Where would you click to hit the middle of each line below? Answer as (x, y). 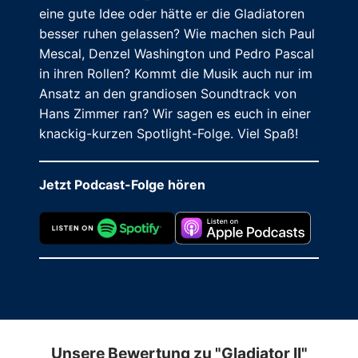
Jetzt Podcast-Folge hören (122, 185)
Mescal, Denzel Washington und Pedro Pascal (176, 54)
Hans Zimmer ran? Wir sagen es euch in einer (175, 114)
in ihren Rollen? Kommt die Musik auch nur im (175, 74)
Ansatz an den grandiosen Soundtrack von (167, 94)
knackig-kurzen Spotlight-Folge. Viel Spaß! (168, 134)
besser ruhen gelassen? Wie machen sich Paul (177, 34)
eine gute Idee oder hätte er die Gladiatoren (171, 14)
